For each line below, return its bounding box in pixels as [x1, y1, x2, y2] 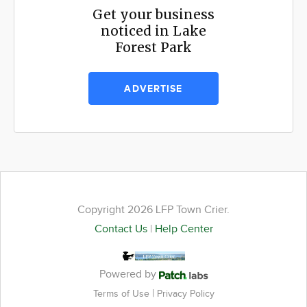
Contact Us [94, 223, 147, 236]
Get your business [92, 6, 215, 23]
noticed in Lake [100, 23, 207, 40]
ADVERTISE [124, 83, 183, 95]
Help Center [154, 223, 213, 236]
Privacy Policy [156, 288, 214, 300]
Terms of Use [93, 288, 152, 300]
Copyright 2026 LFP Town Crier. [77, 204, 230, 217]
